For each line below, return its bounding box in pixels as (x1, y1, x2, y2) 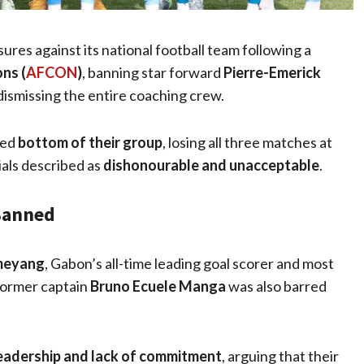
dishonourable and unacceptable (103, 156, 319, 175)
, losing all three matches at (162, 133, 332, 152)
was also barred (226, 277, 327, 296)
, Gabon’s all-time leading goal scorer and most (45, 254, 334, 273)
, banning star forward (82, 63, 223, 82)
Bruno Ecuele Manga (90, 277, 226, 296)
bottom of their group (18, 133, 162, 152)
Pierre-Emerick (223, 63, 321, 82)
